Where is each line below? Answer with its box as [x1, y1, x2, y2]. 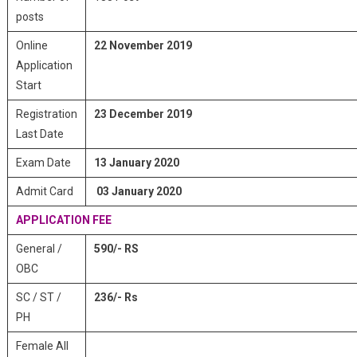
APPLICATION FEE [15, 214, 112, 226]
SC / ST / [15, 291, 61, 304]
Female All [15, 339, 69, 352]
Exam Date [15, 156, 71, 169]
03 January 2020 [96, 185, 182, 198]
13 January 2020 [93, 156, 179, 169]
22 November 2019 [93, 39, 192, 52]
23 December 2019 [93, 108, 192, 120]
